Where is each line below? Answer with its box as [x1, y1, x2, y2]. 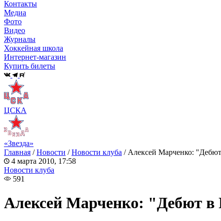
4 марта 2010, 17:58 [9, 156, 76, 165]
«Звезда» [4, 139, 34, 147]
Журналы [4, 35, 36, 44]
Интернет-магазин [4, 53, 66, 62]
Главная [4, 147, 31, 156]
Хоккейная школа [4, 44, 63, 53]
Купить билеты [4, 62, 55, 71]
